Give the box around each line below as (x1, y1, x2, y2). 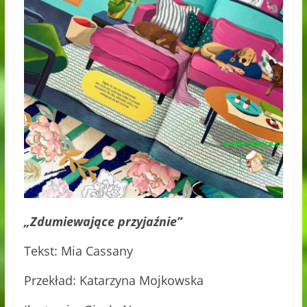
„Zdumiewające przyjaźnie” (23, 213, 182, 230)
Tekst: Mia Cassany (23, 243, 133, 260)
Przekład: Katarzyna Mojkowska (23, 272, 204, 289)
